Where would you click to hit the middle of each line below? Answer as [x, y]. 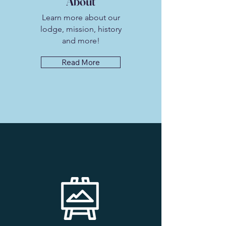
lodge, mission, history [81, 29]
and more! [81, 41]
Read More [81, 62]
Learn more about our [81, 17]
